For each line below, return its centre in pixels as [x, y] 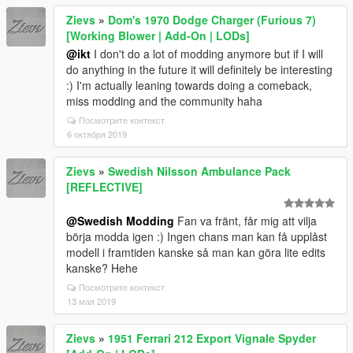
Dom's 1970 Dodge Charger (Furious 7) [212, 20]
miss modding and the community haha [164, 101]
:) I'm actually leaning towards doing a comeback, [189, 85]
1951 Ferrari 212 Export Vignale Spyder [212, 338]
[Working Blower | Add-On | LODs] [158, 36]
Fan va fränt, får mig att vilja [245, 221]
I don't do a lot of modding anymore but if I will [207, 54]
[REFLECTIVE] [104, 187]
